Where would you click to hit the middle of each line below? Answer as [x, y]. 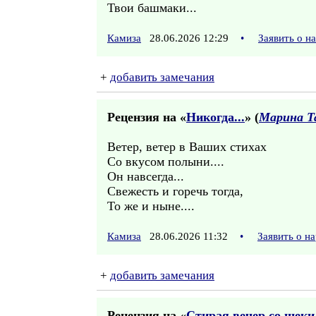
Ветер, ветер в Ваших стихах [187, 147]
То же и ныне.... [151, 206]
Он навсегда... [146, 176]
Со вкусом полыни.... [166, 162]
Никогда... [215, 117]
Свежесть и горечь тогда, [175, 191]
